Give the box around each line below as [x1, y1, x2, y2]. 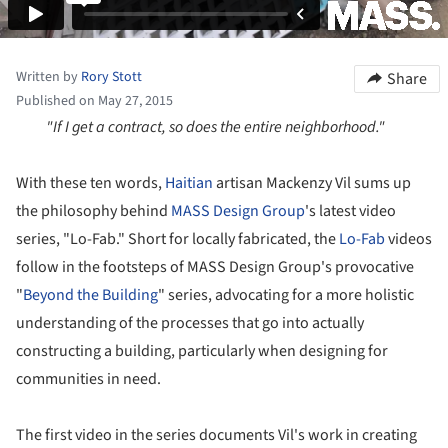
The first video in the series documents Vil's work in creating [16, 423, 417, 446]
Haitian [165, 171, 213, 194]
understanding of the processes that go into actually [16, 311, 364, 334]
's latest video [305, 199, 396, 222]
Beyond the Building [23, 283, 158, 306]
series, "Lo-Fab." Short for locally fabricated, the [16, 227, 339, 250]
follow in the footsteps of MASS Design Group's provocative [16, 255, 414, 278]
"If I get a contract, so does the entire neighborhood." [46, 115, 385, 138]
